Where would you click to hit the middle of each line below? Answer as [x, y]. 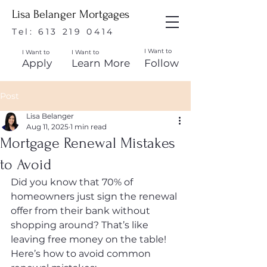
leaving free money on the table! [90, 239]
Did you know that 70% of [73, 182]
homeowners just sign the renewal [95, 196]
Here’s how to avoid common [82, 254]
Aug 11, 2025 [47, 127]
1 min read [89, 127]
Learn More [101, 63]
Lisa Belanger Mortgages [71, 14]
